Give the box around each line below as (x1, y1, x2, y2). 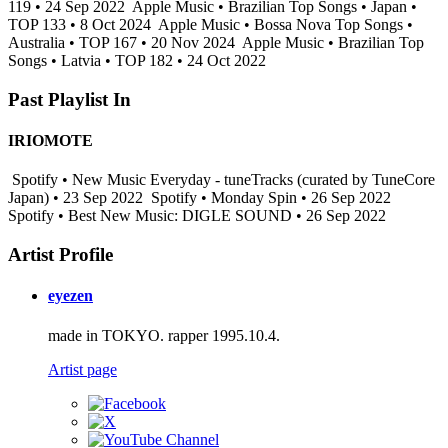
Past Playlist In (8, 88, 131, 110)
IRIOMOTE (8, 131, 93, 149)
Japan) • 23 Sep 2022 (8, 189, 147, 207)
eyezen (48, 287, 93, 305)
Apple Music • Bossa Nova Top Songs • (155, 16, 413, 33)
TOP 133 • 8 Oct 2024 (8, 16, 155, 33)
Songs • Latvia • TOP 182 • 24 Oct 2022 (8, 52, 266, 69)
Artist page (48, 360, 117, 378)
